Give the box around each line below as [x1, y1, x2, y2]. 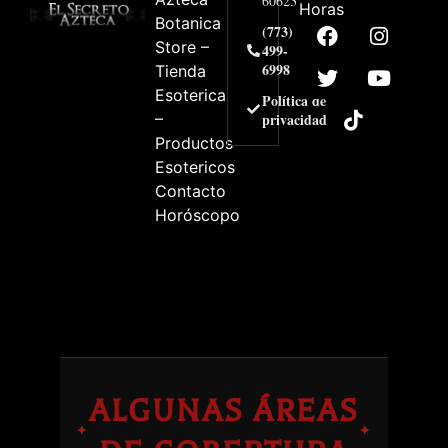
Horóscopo [155, 204, 241, 225]
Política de [261, 89, 326, 111]
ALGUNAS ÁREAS [89, 392, 359, 429]
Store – [155, 36, 210, 57]
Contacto [155, 180, 227, 201]
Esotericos [155, 156, 236, 177]
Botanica [155, 12, 222, 33]
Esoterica [155, 84, 227, 105]
